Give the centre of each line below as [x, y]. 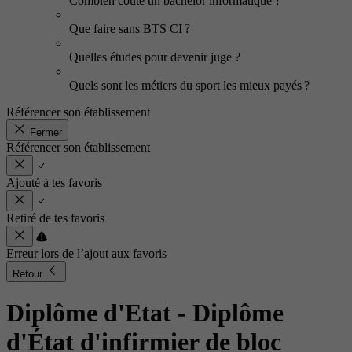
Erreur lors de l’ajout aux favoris [86, 253]
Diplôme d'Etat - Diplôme [145, 313]
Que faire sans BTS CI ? [130, 29]
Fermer [46, 132]
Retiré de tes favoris [55, 218]
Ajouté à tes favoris [54, 183]
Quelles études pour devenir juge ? [156, 57]
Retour [29, 274]
